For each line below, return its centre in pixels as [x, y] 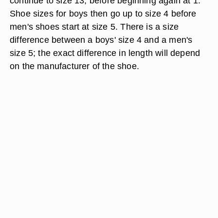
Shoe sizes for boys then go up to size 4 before [103, 13]
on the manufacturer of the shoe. [74, 66]
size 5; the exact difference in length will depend [105, 53]
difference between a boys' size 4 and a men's [101, 40]
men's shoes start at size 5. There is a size [94, 27]
